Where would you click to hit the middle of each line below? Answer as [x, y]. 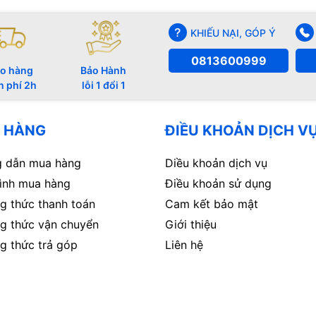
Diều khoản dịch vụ [216, 163]
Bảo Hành [103, 71]
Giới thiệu [191, 225]
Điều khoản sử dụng [218, 184]
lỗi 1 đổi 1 [103, 85]
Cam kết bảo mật [212, 204]
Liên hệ [184, 245]
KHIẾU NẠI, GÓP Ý [233, 32]
